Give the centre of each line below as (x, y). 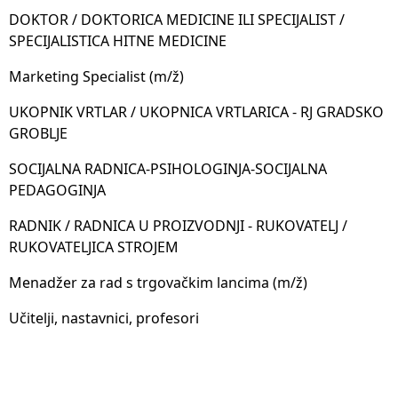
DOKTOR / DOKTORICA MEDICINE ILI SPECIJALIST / (177, 19)
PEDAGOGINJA (57, 190)
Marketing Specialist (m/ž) (96, 76)
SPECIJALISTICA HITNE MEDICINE (118, 40)
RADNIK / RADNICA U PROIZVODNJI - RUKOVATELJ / (178, 225)
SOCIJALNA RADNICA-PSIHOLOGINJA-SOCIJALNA (168, 168)
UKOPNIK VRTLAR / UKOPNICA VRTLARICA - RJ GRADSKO (196, 111)
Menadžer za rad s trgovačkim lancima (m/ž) (158, 282)
